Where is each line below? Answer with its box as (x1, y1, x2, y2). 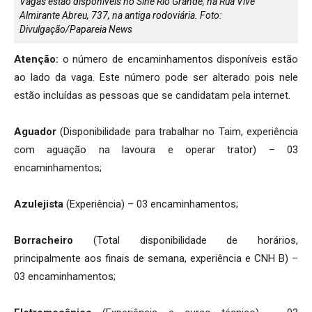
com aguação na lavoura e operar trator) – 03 (14, 143, 298, 157)
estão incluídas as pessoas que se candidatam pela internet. (14, 89, 290, 102)
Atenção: (14, 53, 58, 66)
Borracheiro (14, 234, 73, 247)
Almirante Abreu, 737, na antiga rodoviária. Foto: (19, 10, 221, 22)
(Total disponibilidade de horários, (73, 234, 298, 247)
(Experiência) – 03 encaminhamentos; (63, 198, 238, 211)
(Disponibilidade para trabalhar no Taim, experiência (56, 125, 298, 139)
